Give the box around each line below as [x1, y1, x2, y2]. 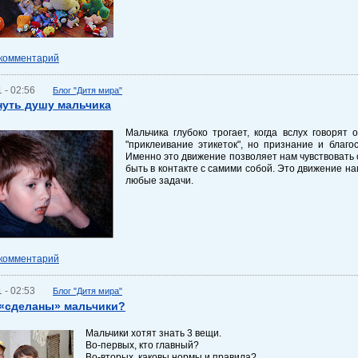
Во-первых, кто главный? [86, 339, 199, 351]
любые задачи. [125, 174, 193, 186]
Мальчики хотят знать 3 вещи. [86, 327, 221, 339]
